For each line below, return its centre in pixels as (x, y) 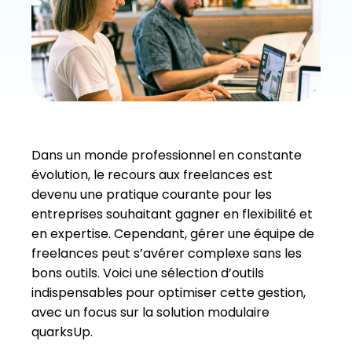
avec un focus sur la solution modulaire (150, 312)
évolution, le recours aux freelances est (152, 174)
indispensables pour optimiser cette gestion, (169, 292)
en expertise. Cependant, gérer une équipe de (173, 233)
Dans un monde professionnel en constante (167, 155)
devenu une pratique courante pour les (152, 194)
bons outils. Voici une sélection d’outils (148, 273)
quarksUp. (62, 332)
